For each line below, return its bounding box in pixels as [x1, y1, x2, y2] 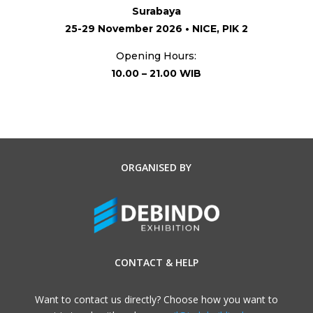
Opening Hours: [116, 49, 197, 62]
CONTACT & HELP [114, 255, 198, 269]
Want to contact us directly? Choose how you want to [34, 292, 278, 306]
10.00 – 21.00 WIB [111, 66, 202, 80]
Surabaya [131, 4, 181, 17]
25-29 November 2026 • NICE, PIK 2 [64, 22, 248, 35]
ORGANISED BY [121, 160, 192, 174]
